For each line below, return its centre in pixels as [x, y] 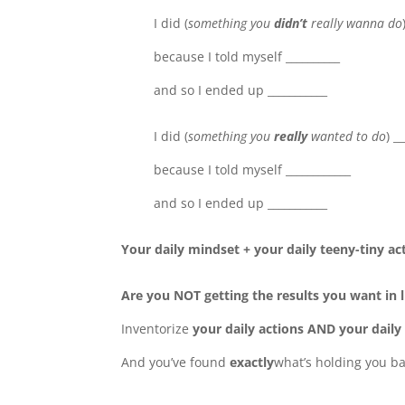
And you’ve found [176, 363]
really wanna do [355, 24]
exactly [252, 363]
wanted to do [347, 137]
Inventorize [157, 329]
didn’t [291, 24]
